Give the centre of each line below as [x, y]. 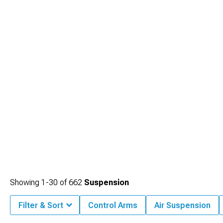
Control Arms [113, 205]
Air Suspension [182, 205]
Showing [26, 182]
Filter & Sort [41, 205]
